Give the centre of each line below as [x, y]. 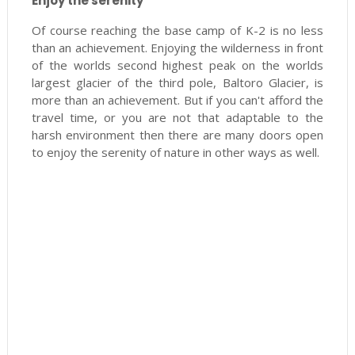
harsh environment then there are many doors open [177, 135]
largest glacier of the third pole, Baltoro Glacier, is [177, 82]
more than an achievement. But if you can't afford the [177, 100]
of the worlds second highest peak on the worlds [177, 65]
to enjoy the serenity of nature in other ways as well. [177, 152]
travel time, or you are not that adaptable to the [177, 117]
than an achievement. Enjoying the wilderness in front [177, 48]
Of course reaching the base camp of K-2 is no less [177, 30]
